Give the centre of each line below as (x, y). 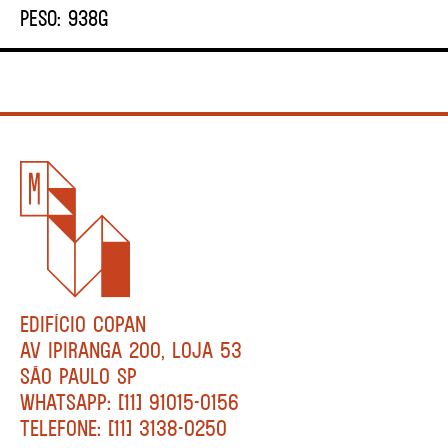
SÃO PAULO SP (78, 375)
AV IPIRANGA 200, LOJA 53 (131, 349)
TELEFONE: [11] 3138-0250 (123, 427)
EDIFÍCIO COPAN (83, 323)
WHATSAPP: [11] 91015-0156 (129, 401)
